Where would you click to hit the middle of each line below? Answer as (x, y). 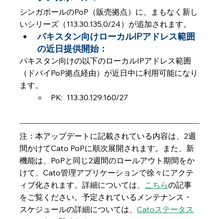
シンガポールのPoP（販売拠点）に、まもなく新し (109, 12)
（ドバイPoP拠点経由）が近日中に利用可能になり (109, 73)
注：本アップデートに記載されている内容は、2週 (108, 136)
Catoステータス (165, 209)
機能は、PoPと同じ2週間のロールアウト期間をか (107, 160)
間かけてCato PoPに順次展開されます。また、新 (107, 148)
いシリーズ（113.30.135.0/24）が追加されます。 (106, 24)
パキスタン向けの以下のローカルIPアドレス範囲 (106, 61)
